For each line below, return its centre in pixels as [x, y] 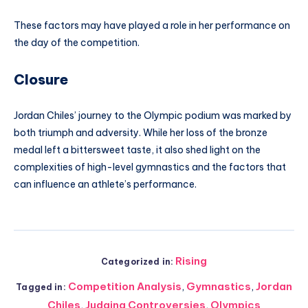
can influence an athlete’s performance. [105, 184]
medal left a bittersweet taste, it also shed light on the [137, 150]
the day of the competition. [77, 43]
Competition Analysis [124, 286]
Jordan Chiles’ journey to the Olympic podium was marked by [153, 115]
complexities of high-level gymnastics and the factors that [150, 167]
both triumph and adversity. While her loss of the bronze [141, 132]
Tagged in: [41, 287]
